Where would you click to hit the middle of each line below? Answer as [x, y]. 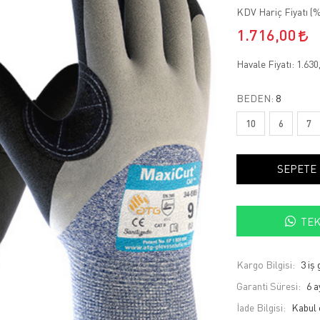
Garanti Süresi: [268, 286]
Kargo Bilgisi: [265, 265]
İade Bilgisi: [261, 308]
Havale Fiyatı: [266, 64]
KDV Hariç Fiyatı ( [274, 12]
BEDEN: [256, 98]
